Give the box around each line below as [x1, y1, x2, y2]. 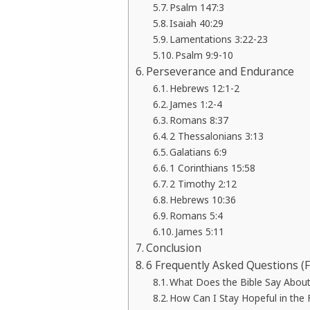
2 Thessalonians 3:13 [170, 129, 264, 143]
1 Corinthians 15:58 [170, 161, 256, 175]
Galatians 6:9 [170, 145, 228, 159]
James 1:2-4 [170, 98, 223, 111]
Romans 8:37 [170, 113, 229, 127]
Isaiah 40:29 [170, 17, 224, 30]
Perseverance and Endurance [146, 64, 295, 79]
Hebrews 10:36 [170, 193, 237, 207]
